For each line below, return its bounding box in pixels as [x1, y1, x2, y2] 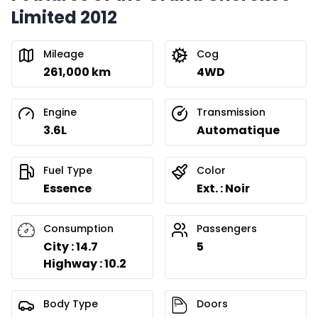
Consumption [43, 221, 114, 236]
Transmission [197, 105, 265, 120]
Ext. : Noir [197, 180, 250, 197]
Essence [43, 180, 92, 197]
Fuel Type [43, 163, 92, 178]
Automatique [197, 122, 280, 139]
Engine [43, 105, 77, 120]
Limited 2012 [11, 6, 117, 30]
